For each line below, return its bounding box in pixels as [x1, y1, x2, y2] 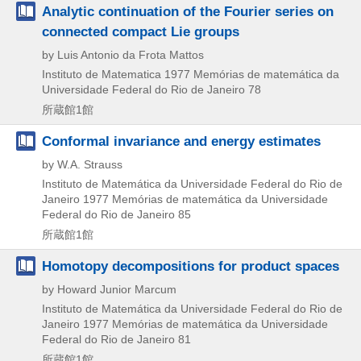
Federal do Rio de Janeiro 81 [42, 332, 191, 346]
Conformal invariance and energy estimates [42, 132, 321, 149]
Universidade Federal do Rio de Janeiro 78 [42, 82, 261, 96]
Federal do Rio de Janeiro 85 [42, 207, 191, 221]
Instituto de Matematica [42, 67, 161, 81]
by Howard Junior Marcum [42, 282, 176, 296]
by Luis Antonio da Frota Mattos [42, 48, 204, 61]
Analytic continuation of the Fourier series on [42, 2, 334, 19]
